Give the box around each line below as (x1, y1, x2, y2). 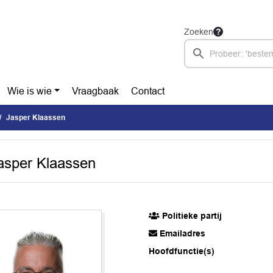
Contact (131, 86, 165, 96)
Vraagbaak (72, 86, 119, 96)
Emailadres (157, 228, 206, 238)
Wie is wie (7, 86, 52, 96)
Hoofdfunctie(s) (149, 246, 215, 256)
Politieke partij (160, 210, 222, 221)
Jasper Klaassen (6, 113, 65, 122)
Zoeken (184, 27, 213, 37)
